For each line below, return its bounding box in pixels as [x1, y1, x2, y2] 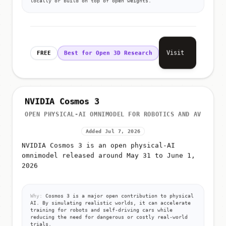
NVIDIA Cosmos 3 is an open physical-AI [22, 142, 175, 150]
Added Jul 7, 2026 [85, 129, 141, 135]
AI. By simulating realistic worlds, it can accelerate [30, 200, 191, 206]
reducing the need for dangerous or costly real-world [30, 214, 188, 220]
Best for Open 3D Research [64, 48, 152, 55]
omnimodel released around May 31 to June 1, [22, 152, 195, 160]
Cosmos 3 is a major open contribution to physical [42, 193, 194, 199]
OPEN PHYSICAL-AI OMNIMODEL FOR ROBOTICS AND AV [25, 111, 201, 119]
